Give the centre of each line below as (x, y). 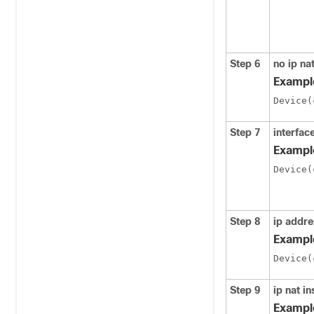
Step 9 (245, 290)
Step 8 (245, 221)
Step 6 (245, 64)
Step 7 (245, 132)
